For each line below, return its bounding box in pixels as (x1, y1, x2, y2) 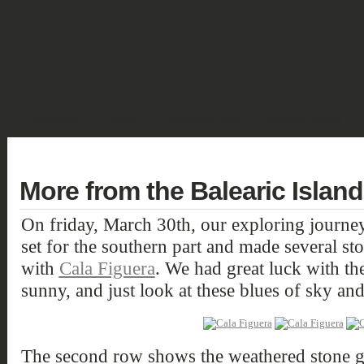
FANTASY (105, 116, 142, 125)
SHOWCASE (29, 116, 78, 125)
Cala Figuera (58, 258, 155, 279)
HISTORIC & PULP (169, 116, 241, 125)
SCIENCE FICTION (268, 116, 340, 125)
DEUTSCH (29, 145, 69, 154)
